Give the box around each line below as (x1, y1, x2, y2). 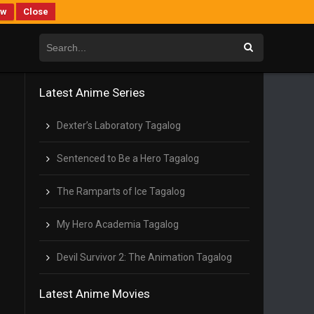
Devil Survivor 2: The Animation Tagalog (57, 252, 232, 263)
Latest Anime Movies (39, 287, 150, 301)
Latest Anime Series (39, 86, 145, 100)
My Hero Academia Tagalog (57, 219, 179, 230)
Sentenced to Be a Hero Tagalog (57, 153, 199, 164)
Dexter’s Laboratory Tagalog (57, 120, 181, 131)
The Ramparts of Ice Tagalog (57, 186, 185, 197)
